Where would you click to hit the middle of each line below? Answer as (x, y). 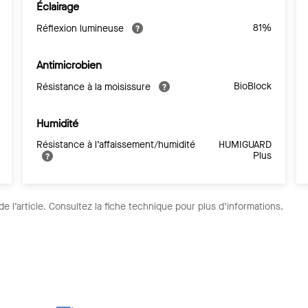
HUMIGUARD (245, 144)
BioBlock (252, 86)
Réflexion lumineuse (82, 28)
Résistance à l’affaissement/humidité (116, 144)
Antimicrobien (69, 65)
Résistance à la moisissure (95, 87)
